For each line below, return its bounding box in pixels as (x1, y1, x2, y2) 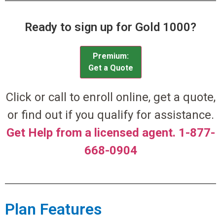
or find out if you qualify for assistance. (7, 108, 214, 122)
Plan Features (5, 200, 102, 219)
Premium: (92, 51, 129, 61)
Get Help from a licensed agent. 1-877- (6, 125, 215, 140)
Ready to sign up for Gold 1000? (25, 20, 196, 34)
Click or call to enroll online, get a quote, (5, 90, 216, 104)
